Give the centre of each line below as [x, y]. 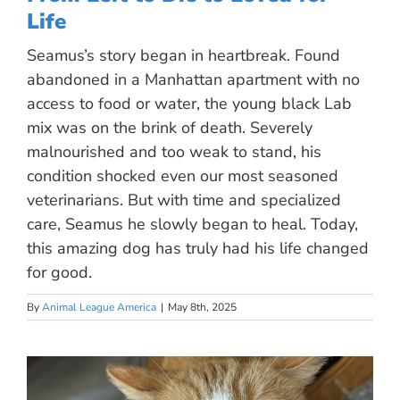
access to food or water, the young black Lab [189, 104]
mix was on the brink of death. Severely [170, 128]
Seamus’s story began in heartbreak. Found [183, 55]
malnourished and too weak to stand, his [174, 152]
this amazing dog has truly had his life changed [198, 248]
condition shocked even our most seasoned [183, 176]
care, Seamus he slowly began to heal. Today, [192, 224]
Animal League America [99, 307]
